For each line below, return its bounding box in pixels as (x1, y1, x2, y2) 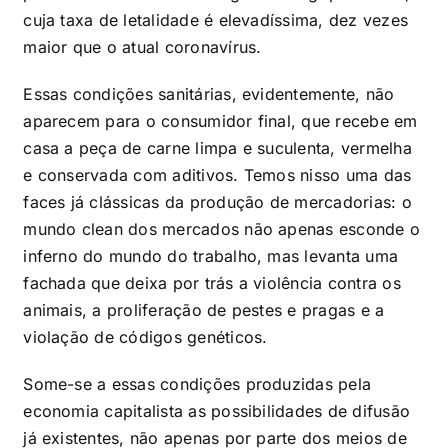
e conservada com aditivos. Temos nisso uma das (23, 164, 412, 185)
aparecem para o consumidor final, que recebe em (23, 110, 418, 131)
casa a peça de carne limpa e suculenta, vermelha (23, 137, 412, 158)
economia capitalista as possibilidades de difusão (23, 400, 411, 421)
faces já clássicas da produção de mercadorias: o (23, 191, 412, 212)
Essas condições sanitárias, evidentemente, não (23, 83, 395, 104)
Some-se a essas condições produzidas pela (23, 373, 372, 394)
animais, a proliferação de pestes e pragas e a (23, 299, 385, 320)
